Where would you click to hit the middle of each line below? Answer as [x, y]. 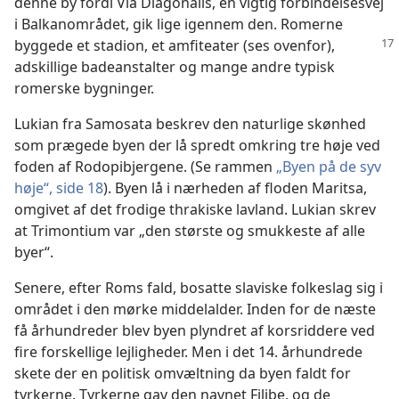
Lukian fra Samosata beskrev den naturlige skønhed [190, 124]
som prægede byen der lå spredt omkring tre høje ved [197, 145]
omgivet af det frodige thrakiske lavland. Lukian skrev [195, 209]
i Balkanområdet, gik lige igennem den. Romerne [179, 24]
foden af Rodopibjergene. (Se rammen [145, 167]
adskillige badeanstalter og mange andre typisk [175, 67]
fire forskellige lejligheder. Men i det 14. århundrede [188, 352]
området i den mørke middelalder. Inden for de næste [195, 309]
